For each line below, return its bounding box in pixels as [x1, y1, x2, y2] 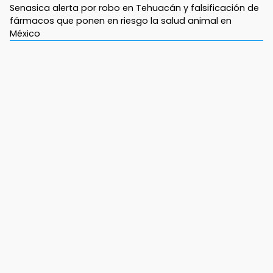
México [10, 27, 40, 40]
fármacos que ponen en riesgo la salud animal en [10, 15, 232, 27]
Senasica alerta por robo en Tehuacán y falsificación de [10, 2, 259, 15]
